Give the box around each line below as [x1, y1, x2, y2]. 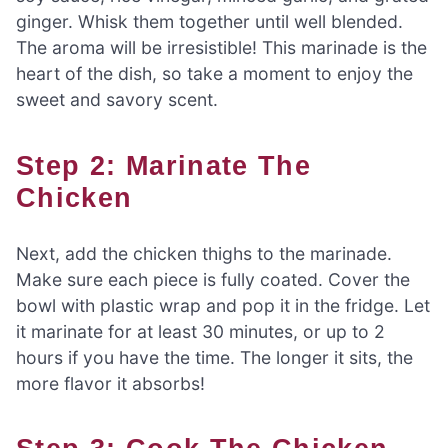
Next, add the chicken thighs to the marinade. [16, 242, 392, 264]
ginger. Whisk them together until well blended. [16, 11, 403, 33]
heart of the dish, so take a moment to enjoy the [16, 63, 413, 85]
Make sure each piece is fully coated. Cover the [16, 268, 410, 290]
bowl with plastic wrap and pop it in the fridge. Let [16, 294, 430, 316]
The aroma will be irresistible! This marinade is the [16, 37, 427, 59]
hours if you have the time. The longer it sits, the [16, 346, 413, 368]
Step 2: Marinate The [16, 149, 36, 181]
